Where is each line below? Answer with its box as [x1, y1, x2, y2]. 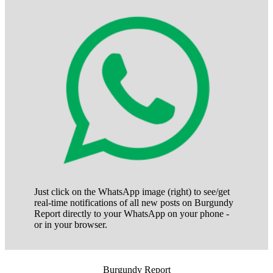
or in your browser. [34, 219, 107, 230]
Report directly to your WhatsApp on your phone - [34, 208, 229, 219]
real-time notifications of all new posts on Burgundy [34, 197, 233, 208]
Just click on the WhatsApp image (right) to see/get [34, 186, 230, 197]
